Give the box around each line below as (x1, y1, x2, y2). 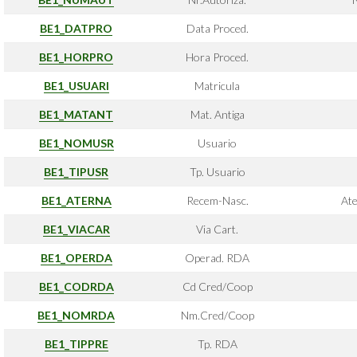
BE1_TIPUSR (44, 165, 108, 178)
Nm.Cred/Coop (180, 308, 254, 322)
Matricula (194, 79, 240, 92)
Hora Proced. (186, 50, 249, 64)
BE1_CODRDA (38, 280, 114, 293)
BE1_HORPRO (39, 50, 113, 64)
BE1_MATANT (39, 108, 113, 121)
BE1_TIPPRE (44, 337, 108, 351)
